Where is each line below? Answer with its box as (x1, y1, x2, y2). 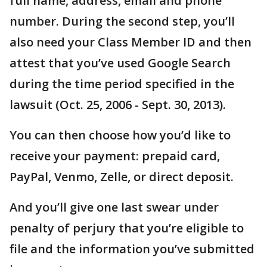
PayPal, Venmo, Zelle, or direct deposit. (10, 169, 237, 185)
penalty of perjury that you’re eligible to (10, 220, 244, 237)
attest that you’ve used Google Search (10, 55, 231, 72)
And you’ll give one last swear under (10, 199, 219, 216)
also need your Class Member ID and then (10, 34, 252, 51)
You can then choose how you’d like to (10, 127, 231, 144)
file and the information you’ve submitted (10, 241, 254, 257)
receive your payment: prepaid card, (10, 148, 220, 164)
